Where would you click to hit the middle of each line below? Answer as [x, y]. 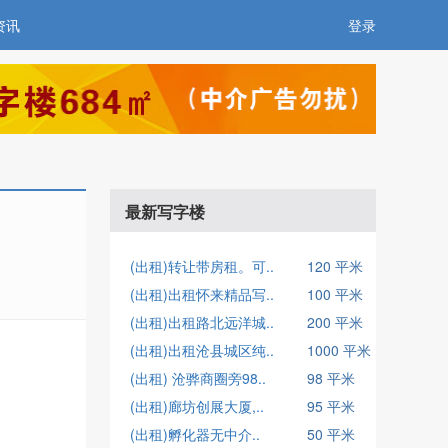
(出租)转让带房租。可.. [202, 266]
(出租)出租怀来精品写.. [202, 294]
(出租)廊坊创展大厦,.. [197, 406]
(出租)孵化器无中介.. [195, 434]
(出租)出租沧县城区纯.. [202, 350]
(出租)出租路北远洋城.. [202, 322]
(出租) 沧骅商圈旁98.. [198, 378]
